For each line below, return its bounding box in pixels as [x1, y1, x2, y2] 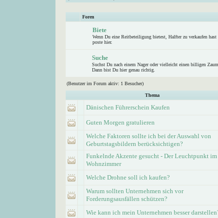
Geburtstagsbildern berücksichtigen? [86, 140, 183, 147]
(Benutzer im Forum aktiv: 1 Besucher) [67, 81, 144, 86]
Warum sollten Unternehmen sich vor [86, 187, 183, 195]
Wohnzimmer [86, 160, 121, 167]
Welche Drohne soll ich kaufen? [86, 174, 170, 181]
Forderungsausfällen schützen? [86, 195, 167, 202]
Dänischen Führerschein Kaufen [86, 104, 170, 111]
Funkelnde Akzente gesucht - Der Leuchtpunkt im [86, 152, 217, 160]
